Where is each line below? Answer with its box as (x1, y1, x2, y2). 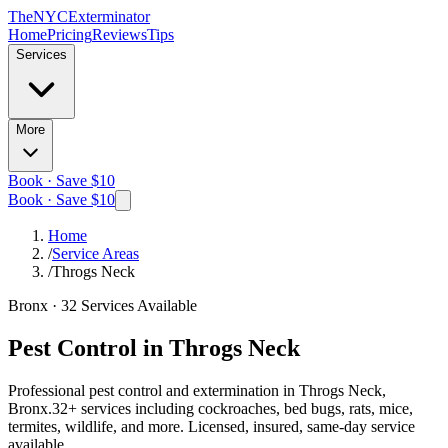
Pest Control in (8, 334, 163, 361)
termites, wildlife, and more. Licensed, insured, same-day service (8, 417, 415, 435)
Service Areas (52, 245, 139, 262)
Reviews (92, 26, 147, 43)
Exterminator (68, 8, 150, 25)
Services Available (77, 297, 197, 314)
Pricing (47, 26, 92, 43)
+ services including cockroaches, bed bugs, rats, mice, (68, 399, 413, 417)
